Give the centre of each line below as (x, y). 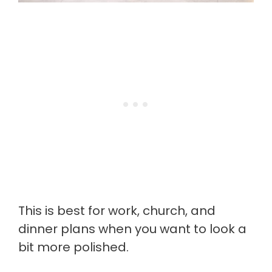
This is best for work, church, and (117, 211)
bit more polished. (73, 247)
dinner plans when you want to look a (132, 229)
